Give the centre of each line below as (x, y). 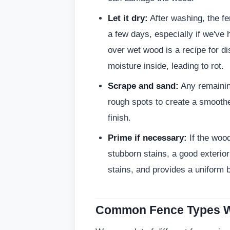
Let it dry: (128, 18)
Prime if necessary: (147, 138)
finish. (119, 118)
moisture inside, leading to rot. (166, 66)
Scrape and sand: (143, 86)
